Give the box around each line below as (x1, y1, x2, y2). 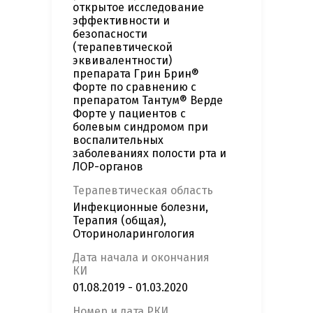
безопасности (73, 27, 147, 41)
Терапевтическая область (73, 184, 213, 198)
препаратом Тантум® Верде (73, 94, 223, 108)
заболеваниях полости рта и (73, 147, 226, 161)
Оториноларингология (73, 227, 195, 241)
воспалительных (73, 133, 163, 147)
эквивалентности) (73, 54, 172, 68)
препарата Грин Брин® (73, 67, 199, 81)
